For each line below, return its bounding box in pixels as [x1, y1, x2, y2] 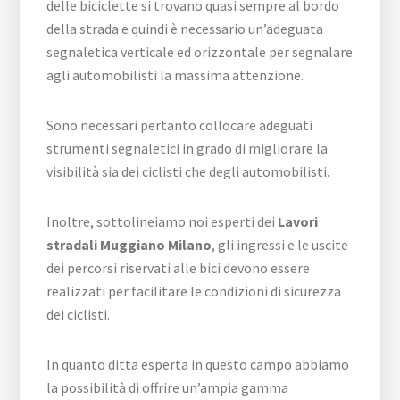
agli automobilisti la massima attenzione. [46, 66, 304, 84]
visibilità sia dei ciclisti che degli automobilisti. [46, 162, 330, 180]
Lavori [278, 212, 319, 230]
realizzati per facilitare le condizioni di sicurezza [46, 282, 342, 300]
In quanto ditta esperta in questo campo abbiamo [46, 355, 350, 373]
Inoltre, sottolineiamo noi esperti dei [46, 212, 279, 230]
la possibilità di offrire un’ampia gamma [46, 379, 289, 396]
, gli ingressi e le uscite [212, 236, 349, 254]
